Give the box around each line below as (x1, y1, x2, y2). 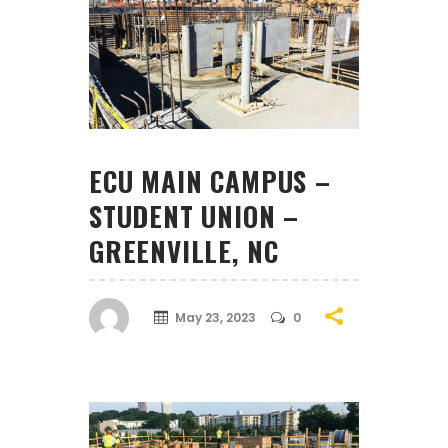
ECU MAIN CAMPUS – (89, 160, 331, 201)
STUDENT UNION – (89, 195, 300, 236)
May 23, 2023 (175, 309, 256, 327)
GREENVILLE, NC (89, 230, 279, 271)
